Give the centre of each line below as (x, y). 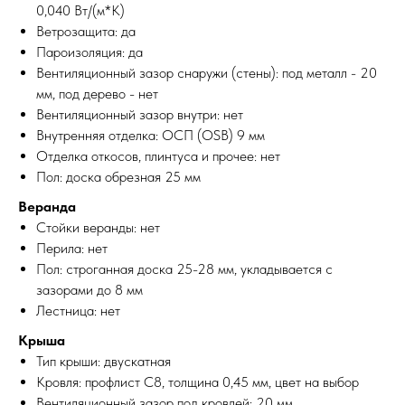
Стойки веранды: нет (98, 227)
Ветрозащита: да (86, 31)
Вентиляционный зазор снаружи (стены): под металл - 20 (207, 72)
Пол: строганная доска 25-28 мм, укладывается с (184, 268)
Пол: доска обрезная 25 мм (118, 176)
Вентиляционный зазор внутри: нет (140, 114)
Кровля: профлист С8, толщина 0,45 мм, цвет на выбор (198, 381)
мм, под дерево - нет (97, 93)
